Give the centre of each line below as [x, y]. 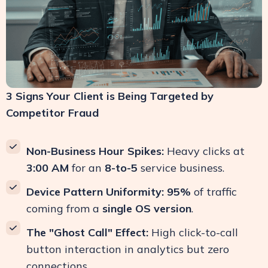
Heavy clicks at [204, 151]
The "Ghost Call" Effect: [87, 233]
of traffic [214, 192]
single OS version [147, 209]
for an [87, 168]
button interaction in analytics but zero [128, 249]
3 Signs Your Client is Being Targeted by [110, 96]
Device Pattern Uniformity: [95, 192]
